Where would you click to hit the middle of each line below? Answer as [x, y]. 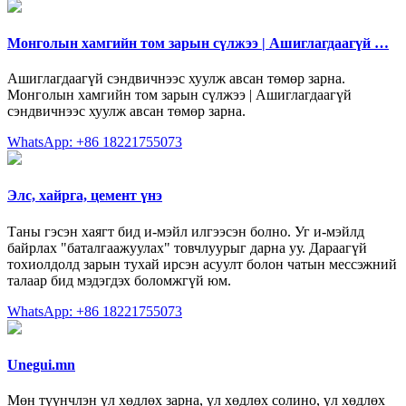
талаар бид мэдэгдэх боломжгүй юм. [119, 280]
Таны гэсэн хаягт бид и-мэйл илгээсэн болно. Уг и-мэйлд [186, 231]
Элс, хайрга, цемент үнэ [85, 196]
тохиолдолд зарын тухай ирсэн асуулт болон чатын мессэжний [202, 264]
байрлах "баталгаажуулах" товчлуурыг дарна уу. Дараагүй [187, 247]
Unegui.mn [41, 364]
